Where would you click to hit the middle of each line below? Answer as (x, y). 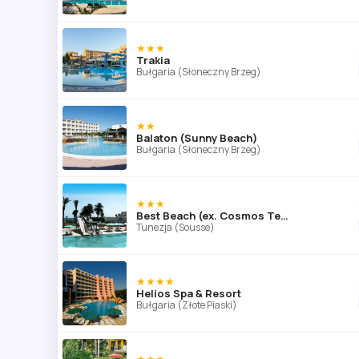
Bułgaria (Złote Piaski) (187, 305)
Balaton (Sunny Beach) (197, 137)
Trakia (153, 60)
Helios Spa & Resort (189, 293)
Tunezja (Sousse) (175, 227)
